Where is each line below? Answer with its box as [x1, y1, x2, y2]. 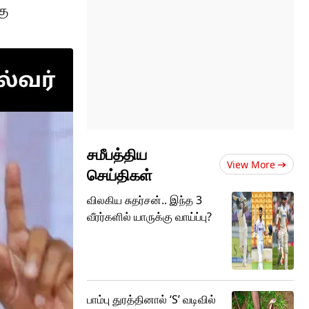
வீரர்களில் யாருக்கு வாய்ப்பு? [87, 209, 212, 224]
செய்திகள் [87, 164, 152, 185]
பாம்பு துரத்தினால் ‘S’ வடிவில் [87, 292, 216, 307]
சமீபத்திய [87, 143, 147, 164]
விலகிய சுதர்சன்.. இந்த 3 [87, 192, 202, 208]
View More [227, 158, 275, 171]
